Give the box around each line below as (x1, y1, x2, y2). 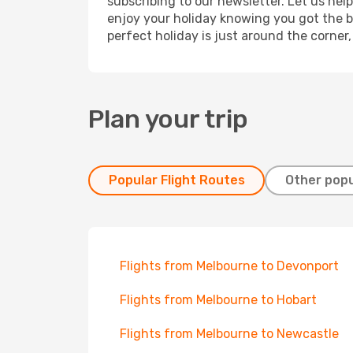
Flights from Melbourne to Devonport (120, 258, 339, 273)
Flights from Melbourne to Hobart (120, 292, 317, 307)
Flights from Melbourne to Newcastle (120, 326, 339, 341)
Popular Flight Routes (108, 173, 245, 188)
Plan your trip (88, 104, 248, 134)
